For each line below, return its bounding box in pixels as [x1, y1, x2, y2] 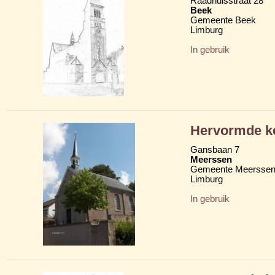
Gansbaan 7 [190, 144, 239, 155]
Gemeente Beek [190, 15, 256, 25]
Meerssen [190, 154, 232, 165]
